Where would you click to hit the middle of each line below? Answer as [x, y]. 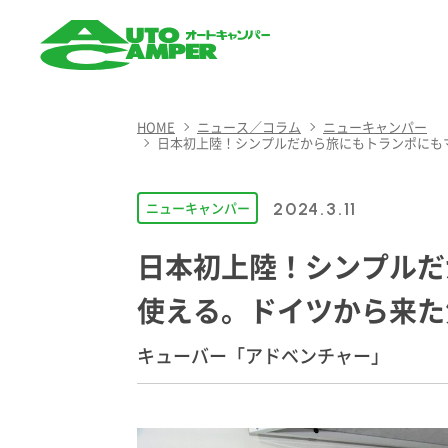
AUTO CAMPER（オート [151, 85]
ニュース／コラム [249, 126]
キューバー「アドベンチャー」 [263, 354]
